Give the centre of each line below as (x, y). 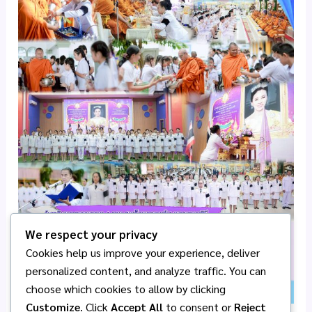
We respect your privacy (91, 234)
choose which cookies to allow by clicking (126, 289)
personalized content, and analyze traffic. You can (146, 271)
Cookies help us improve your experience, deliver (143, 253)
